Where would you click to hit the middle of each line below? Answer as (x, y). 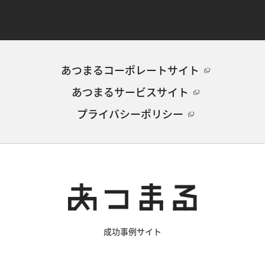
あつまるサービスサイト (130, 92)
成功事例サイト (132, 231)
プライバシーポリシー (130, 113)
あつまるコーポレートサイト (130, 70)
